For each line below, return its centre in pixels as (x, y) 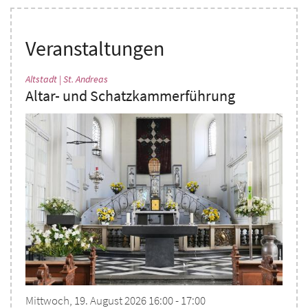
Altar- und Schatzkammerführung (130, 96)
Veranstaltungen (95, 48)
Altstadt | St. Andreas (67, 79)
